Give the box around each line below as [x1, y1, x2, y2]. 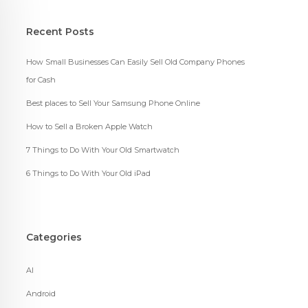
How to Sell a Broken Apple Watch [25, 122, 153, 132]
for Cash [25, 75, 56, 85]
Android [25, 289, 56, 299]
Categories [25, 231, 82, 244]
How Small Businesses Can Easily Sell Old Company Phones [25, 57, 245, 67]
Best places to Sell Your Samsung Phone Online [25, 98, 200, 109]
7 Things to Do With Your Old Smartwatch [25, 145, 179, 155]
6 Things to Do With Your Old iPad [25, 168, 151, 179]
